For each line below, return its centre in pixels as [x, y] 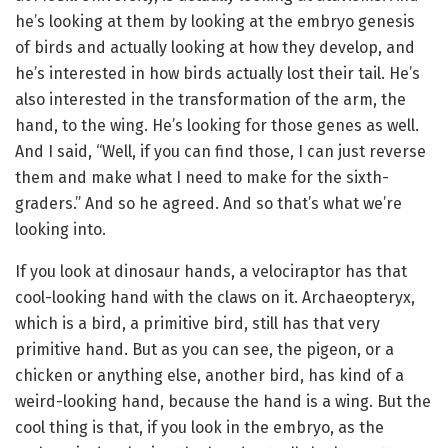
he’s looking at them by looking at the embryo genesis [215, 21]
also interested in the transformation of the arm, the [210, 99]
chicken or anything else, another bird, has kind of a [209, 375]
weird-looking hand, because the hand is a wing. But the [223, 401]
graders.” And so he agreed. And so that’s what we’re [208, 203]
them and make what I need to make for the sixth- [202, 177]
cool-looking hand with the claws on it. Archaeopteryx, [215, 297]
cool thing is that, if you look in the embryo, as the [199, 427]
